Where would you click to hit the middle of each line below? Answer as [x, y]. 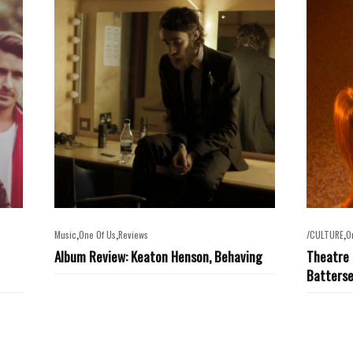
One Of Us [97, 234]
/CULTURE [325, 234]
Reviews [133, 234]
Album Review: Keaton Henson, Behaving [158, 256]
